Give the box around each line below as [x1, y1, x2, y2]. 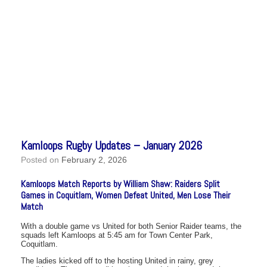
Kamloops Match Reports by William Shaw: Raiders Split [21, 177, 220, 190]
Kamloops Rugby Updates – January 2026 [21, 137, 202, 153]
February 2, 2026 [61, 154, 127, 164]
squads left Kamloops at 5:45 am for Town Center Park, [21, 230, 213, 240]
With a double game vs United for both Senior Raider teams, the [21, 221, 241, 231]
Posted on [26, 154, 61, 164]
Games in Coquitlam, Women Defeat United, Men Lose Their [21, 188, 231, 201]
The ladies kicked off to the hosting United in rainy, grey [21, 256, 213, 265]
